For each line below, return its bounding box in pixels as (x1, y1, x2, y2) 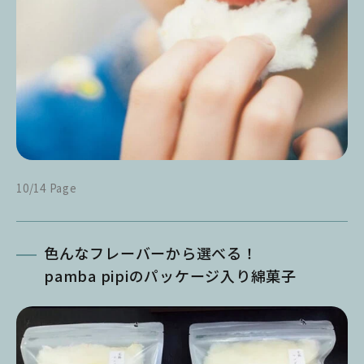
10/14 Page (16, 180, 77, 197)
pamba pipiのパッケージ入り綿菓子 (44, 265, 297, 287)
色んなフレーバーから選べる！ (44, 242, 258, 264)
